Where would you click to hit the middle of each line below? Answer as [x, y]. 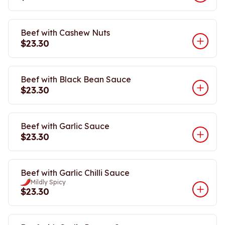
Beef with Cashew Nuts [65, 33]
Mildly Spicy [48, 182]
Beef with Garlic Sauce [65, 126]
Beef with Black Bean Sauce [76, 79]
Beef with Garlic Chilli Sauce [75, 173]
